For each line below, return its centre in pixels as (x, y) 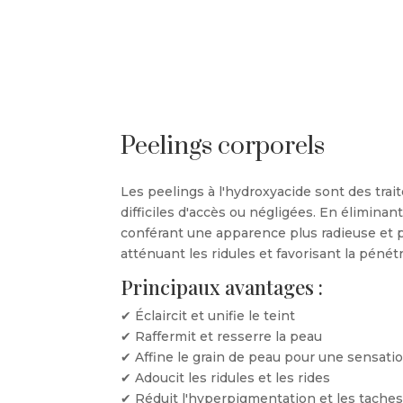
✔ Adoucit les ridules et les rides (226, 378)
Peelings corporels (223, 147)
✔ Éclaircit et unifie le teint (208, 316)
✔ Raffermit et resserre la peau (222, 337)
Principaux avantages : (222, 287)
